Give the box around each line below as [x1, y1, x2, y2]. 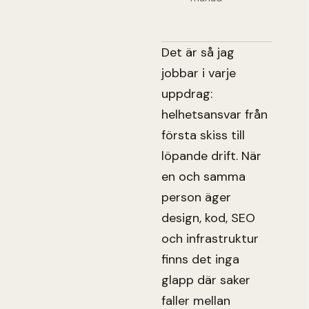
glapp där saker [161, 271, 250, 288]
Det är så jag [161, 43, 235, 61]
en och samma [161, 168, 246, 185]
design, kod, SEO [161, 209, 255, 226]
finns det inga [161, 250, 239, 268]
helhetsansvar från [161, 106, 268, 123]
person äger [161, 188, 231, 206]
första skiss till [161, 126, 245, 143]
